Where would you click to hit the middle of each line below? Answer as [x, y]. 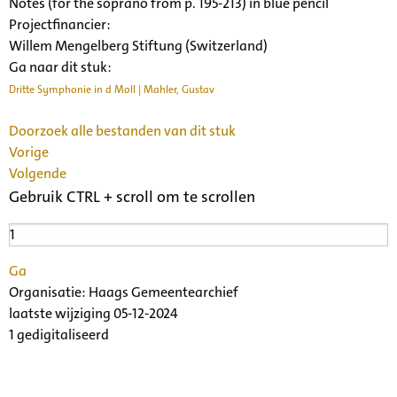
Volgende [38, 173]
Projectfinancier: [60, 24]
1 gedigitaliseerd [59, 334]
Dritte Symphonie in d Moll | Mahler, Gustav [112, 89]
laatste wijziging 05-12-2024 [93, 313]
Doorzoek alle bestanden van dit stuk [122, 130]
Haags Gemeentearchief [163, 292]
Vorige [29, 152]
